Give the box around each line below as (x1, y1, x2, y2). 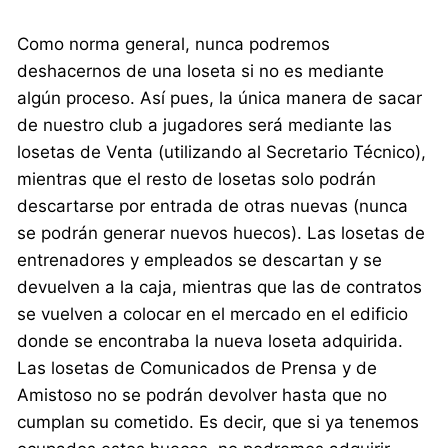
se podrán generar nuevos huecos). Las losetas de (17, 223, 426, 244)
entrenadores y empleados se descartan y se (17, 250, 383, 271)
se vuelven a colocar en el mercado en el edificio (17, 304, 409, 325)
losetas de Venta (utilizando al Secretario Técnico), (17, 142, 427, 163)
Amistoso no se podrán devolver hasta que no (17, 385, 388, 406)
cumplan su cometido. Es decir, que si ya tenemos (17, 412, 420, 433)
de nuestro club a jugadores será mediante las (17, 115, 393, 136)
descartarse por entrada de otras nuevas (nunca (17, 196, 409, 217)
